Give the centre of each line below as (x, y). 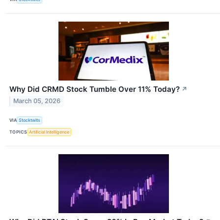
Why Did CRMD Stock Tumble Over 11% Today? (95, 89)
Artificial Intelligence (49, 132)
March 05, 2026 (37, 101)
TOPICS (18, 132)
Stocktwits (30, 120)
